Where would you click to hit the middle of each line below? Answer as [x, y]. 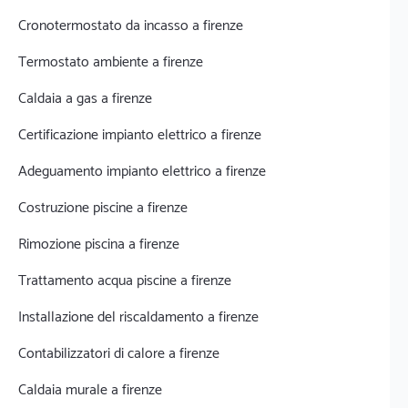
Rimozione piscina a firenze [99, 245]
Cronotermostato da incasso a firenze [131, 26]
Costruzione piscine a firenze [103, 208]
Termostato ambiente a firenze [111, 62]
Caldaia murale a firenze [90, 390]
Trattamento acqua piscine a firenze [125, 281]
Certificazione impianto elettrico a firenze [140, 135]
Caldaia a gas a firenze [85, 99]
